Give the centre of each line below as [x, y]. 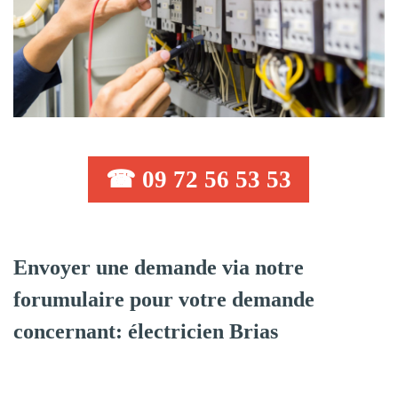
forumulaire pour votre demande [164, 299]
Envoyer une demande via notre [159, 267]
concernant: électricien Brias [146, 331]
